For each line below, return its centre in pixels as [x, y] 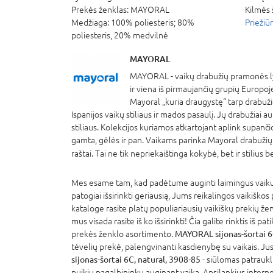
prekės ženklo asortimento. [123, 234]
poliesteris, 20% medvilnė [120, 35]
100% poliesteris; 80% [153, 22]
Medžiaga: [91, 22]
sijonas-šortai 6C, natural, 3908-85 [136, 259]
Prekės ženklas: [101, 9]
